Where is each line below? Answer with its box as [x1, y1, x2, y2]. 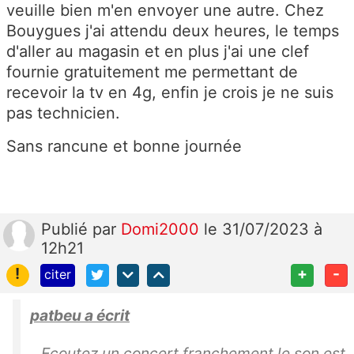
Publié [41, 219, 92, 239]
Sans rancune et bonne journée [6, 136, 242, 156]
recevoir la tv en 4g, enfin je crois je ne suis [6, 82, 333, 102]
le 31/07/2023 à [204, 219, 322, 239]
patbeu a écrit [30, 305, 130, 325]
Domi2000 [121, 219, 204, 239]
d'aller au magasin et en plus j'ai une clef [6, 41, 309, 61]
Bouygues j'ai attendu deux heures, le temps [6, 21, 339, 40]
